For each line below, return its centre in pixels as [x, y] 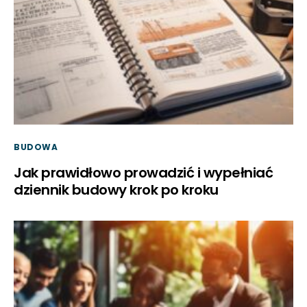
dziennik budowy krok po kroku [116, 189]
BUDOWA [36, 147]
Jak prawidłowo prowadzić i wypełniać [143, 172]
